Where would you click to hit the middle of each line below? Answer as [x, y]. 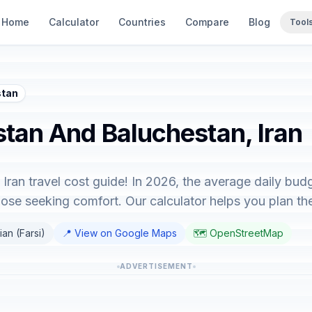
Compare [207, 22]
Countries [142, 22]
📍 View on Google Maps [119, 233]
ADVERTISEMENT [156, 266]
